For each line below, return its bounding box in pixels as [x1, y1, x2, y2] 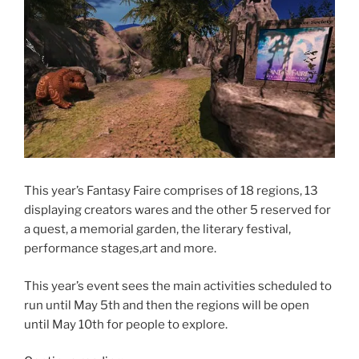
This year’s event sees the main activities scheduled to [24, 278, 332, 293]
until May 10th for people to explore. [24, 317, 228, 332]
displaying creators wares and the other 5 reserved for [24, 203, 331, 218]
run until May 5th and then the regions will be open [24, 297, 309, 313]
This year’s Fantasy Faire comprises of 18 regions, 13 [24, 184, 318, 199]
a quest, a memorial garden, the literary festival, [24, 222, 291, 237]
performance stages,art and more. [24, 241, 216, 256]
